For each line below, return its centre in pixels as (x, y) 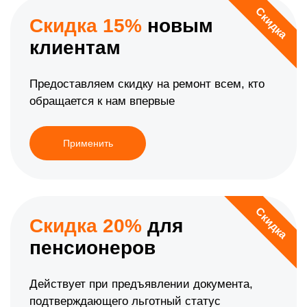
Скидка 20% (86, 226)
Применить (88, 144)
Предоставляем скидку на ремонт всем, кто (147, 84)
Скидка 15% (86, 26)
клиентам (75, 48)
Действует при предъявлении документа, (141, 284)
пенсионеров (93, 248)
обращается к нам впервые (102, 101)
